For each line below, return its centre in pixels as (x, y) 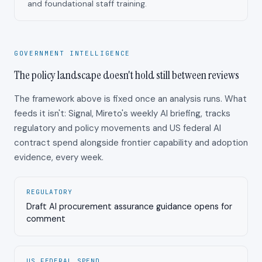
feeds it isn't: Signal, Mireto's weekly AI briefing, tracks (122, 113)
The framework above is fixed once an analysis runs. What (130, 99)
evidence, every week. (59, 157)
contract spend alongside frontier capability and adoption (131, 142)
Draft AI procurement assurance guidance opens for (129, 206)
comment (46, 218)
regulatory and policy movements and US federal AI (118, 128)
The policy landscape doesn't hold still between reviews (127, 75)
